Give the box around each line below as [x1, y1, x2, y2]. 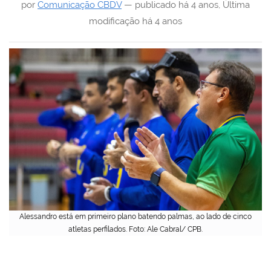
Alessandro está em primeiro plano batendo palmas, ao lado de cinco [19, 212, 252, 221]
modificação [89, 16, 140, 27]
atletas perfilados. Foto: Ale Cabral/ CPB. [68, 224, 203, 233]
